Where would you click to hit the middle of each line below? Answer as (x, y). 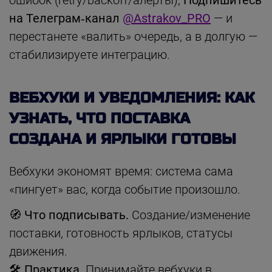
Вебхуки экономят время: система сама (121, 171)
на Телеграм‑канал (66, 18)
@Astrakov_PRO (167, 18)
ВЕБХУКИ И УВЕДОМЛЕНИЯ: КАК (132, 98)
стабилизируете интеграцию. (90, 54)
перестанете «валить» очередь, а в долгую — (133, 36)
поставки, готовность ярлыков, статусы (121, 233)
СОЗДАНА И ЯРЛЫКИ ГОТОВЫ (123, 139)
